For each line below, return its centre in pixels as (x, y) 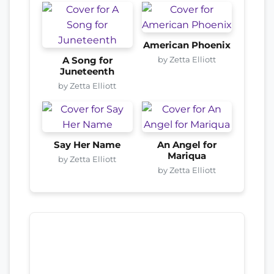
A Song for (87, 60)
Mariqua (187, 156)
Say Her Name (87, 145)
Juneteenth (87, 71)
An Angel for (187, 145)
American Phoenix (187, 45)
